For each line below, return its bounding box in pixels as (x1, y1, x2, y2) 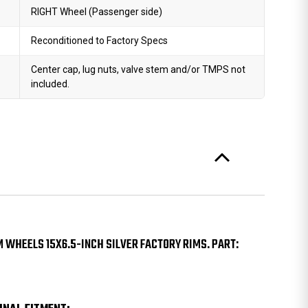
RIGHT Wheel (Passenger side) (31, 6, 163, 17)
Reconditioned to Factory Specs (31, 35, 168, 46)
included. (31, 78, 70, 89)
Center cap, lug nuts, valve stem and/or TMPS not (31, 64, 246, 75)
